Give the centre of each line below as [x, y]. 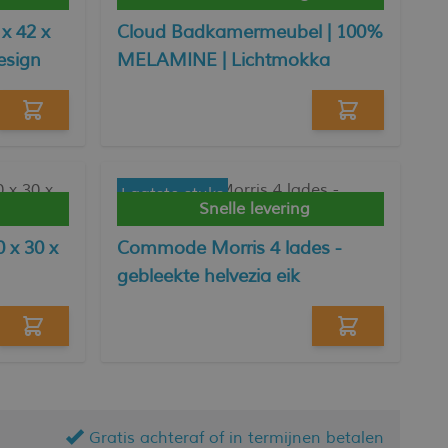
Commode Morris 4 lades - [229, 248]
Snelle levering [255, 209]
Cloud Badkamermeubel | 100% [250, 32]
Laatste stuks [173, 194]
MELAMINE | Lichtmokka [224, 60]
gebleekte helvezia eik [209, 276]
